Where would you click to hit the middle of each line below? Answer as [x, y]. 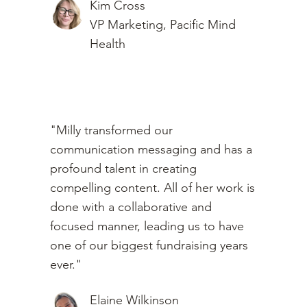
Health [107, 44]
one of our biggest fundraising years [149, 245]
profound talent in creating [123, 168]
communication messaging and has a [151, 149]
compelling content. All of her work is [152, 187]
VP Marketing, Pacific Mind [162, 25]
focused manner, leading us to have [147, 226]
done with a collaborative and [131, 207]
